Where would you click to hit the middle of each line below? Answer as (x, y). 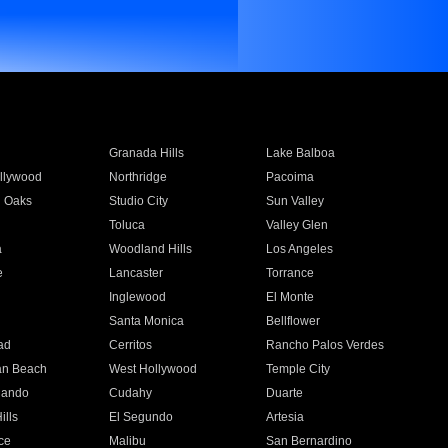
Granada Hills (146, 153)
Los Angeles (300, 249)
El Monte (290, 297)
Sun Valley (295, 201)
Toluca (126, 225)
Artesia (285, 417)
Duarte (285, 393)
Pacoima (290, 177)
